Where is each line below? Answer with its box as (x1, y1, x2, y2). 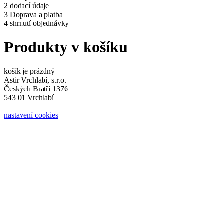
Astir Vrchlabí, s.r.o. (4, 75, 66, 84)
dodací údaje (10, 1, 49, 10)
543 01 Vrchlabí (4, 93, 54, 102)
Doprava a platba (10, 10, 63, 19)
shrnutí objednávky (10, 19, 69, 27)
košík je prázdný (4, 66, 55, 75)
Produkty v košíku (4, 38, 128, 56)
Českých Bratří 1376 (4, 84, 68, 93)
